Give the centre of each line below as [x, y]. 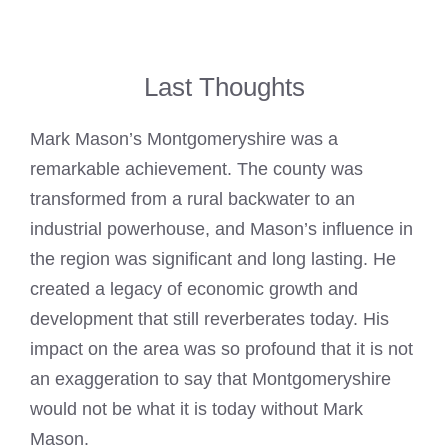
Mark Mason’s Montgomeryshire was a [184, 139]
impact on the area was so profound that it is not [221, 349]
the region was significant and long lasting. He [213, 259]
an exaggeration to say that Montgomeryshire [210, 379]
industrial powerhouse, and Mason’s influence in [221, 229]
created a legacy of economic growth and [194, 289]
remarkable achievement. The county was [196, 169]
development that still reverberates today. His [209, 319]
